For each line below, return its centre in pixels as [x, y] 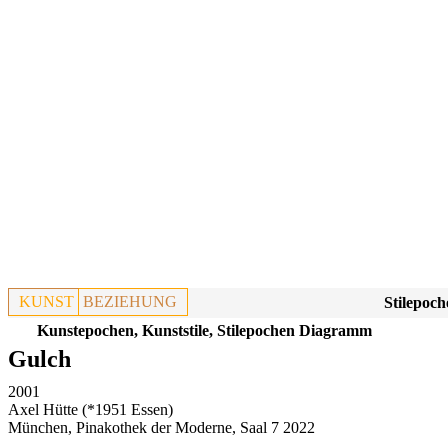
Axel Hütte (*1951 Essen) [90, 409]
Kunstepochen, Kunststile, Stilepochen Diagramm [204, 330]
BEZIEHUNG [130, 301]
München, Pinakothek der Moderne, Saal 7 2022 [161, 427]
